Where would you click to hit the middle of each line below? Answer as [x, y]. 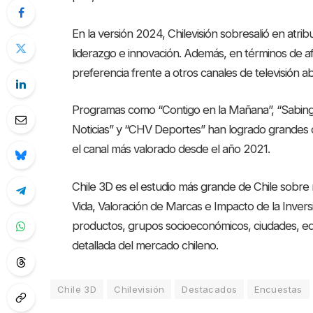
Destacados [210, 289]
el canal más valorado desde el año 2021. [171, 149]
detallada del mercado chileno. [145, 245]
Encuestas [278, 289]
